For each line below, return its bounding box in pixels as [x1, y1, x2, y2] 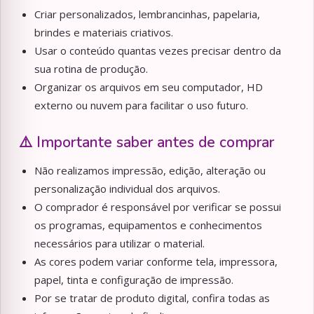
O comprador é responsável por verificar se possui [34, 200, 281, 214]
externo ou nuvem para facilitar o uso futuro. [34, 98, 248, 113]
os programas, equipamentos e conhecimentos [34, 218, 262, 233]
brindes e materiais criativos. [34, 25, 173, 40]
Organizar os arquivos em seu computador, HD [34, 80, 263, 95]
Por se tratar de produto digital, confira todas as [34, 291, 270, 306]
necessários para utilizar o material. [34, 236, 205, 251]
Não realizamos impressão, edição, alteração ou [34, 163, 266, 178]
